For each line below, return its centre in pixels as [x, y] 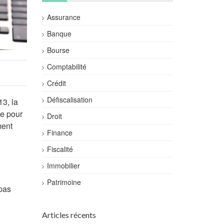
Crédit [56, 83]
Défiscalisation [69, 99]
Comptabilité [66, 66]
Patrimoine [64, 182]
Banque [59, 33]
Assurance [63, 17]
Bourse [58, 50]
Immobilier [63, 165]
